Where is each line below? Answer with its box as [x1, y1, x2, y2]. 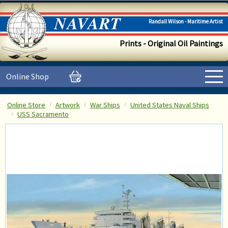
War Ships [90, 100, 120, 109]
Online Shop [6, 71, 49, 81]
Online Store [7, 100, 45, 109]
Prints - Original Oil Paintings [120, 38, 223, 48]
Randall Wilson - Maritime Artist [149, 18, 223, 25]
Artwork [55, 100, 80, 109]
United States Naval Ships [130, 100, 209, 109]
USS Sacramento [17, 109, 69, 119]
